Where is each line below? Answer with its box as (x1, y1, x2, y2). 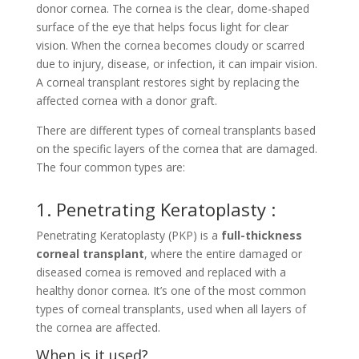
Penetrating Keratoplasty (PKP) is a (35, 228, 218, 244)
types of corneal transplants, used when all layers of (35, 301, 306, 317)
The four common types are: (35, 159, 185, 175)
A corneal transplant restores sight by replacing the (35, 75, 300, 91)
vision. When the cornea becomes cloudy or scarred (35, 38, 305, 54)
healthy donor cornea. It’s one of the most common (35, 283, 306, 299)
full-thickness (220, 228, 302, 244)
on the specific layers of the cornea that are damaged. (35, 141, 317, 157)
